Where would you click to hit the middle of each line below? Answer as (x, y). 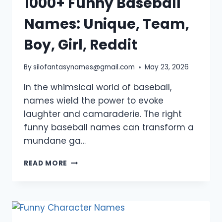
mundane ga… (55, 141)
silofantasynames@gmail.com (84, 67)
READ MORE (46, 164)
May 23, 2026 (167, 67)
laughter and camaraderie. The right (103, 114)
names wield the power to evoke (94, 101)
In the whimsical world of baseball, (98, 87)
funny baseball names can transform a (109, 128)
